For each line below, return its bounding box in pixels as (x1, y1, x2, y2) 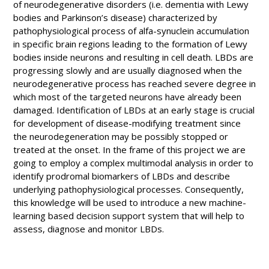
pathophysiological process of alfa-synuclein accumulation (13, 25, 249, 37)
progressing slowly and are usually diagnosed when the (13, 64, 242, 77)
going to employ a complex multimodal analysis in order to (13, 157, 253, 169)
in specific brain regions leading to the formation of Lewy (13, 38, 247, 50)
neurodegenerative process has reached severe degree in (13, 77, 256, 90)
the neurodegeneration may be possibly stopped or (13, 130, 228, 143)
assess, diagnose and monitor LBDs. (13, 223, 164, 235)
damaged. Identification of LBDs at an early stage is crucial (13, 104, 255, 116)
